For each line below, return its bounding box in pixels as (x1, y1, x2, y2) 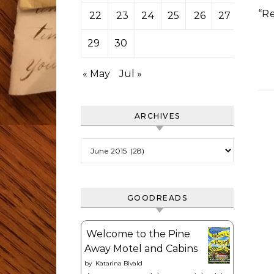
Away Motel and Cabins (84, 243, 198, 254)
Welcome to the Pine (86, 228, 190, 240)
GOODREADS (127, 193, 188, 202)
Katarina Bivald (95, 259, 143, 267)
